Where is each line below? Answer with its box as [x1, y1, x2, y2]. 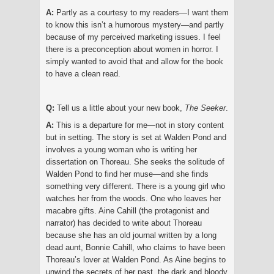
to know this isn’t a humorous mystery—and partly [46, 20, 224, 29]
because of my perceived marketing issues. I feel [46, 32, 221, 42]
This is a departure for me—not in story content [56, 120, 224, 130]
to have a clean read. [46, 68, 120, 78]
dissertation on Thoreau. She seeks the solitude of [46, 157, 224, 166]
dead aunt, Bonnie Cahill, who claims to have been [46, 242, 225, 252]
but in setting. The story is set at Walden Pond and [46, 132, 226, 142]
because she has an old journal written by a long [46, 230, 217, 240]
